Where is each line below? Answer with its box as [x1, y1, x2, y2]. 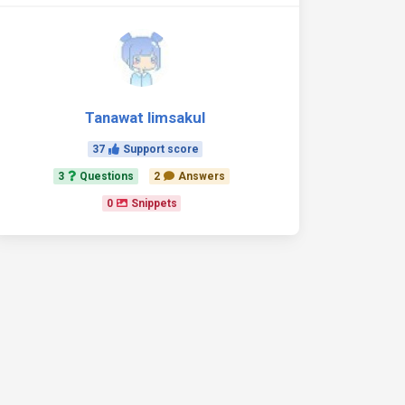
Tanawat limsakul [85, 108, 205, 127]
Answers [177, 170, 225, 183]
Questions [80, 170, 135, 183]
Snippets [130, 197, 177, 210]
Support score [122, 143, 199, 155]
